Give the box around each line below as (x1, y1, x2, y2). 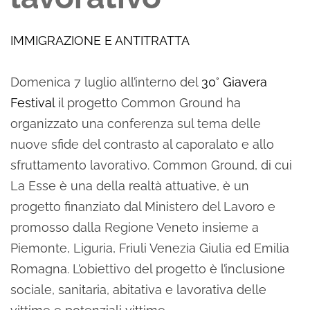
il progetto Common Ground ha (55, 95, 241, 110)
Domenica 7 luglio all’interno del (10, 75, 201, 89)
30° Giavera (201, 75, 267, 89)
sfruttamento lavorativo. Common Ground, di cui (10, 158, 292, 172)
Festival (10, 95, 55, 110)
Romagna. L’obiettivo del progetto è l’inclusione (10, 262, 285, 276)
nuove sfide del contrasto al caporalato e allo (10, 137, 274, 152)
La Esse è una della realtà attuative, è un (10, 179, 249, 193)
